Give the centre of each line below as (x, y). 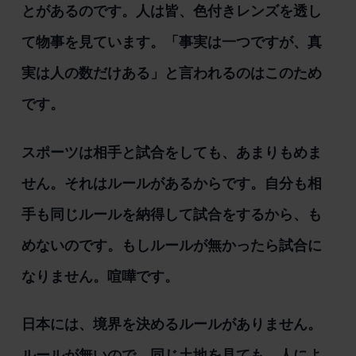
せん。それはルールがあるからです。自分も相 (171, 183)
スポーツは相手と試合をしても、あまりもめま (171, 152)
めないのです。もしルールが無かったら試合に (171, 245)
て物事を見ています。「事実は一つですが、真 (171, 43)
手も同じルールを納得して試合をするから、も (171, 214)
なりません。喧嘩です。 (100, 276)
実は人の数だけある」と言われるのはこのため (171, 74)
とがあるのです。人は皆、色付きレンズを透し (171, 12)
